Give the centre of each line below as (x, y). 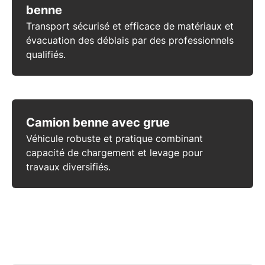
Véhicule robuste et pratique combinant (114, 139)
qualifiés (45, 55)
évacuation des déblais (77, 41)
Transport (48, 26)
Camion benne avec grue (98, 123)
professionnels (201, 41)
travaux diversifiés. (68, 167)
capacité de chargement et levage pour (114, 153)
